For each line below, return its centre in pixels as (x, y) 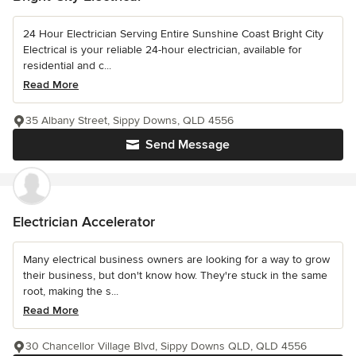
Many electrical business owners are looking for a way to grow (176, 259)
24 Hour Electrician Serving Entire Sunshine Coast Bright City (173, 34)
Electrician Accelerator (84, 222)
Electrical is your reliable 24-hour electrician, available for (163, 50)
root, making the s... (71, 291)
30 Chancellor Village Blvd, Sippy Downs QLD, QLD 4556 (166, 346)
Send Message (188, 145)
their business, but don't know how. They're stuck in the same (175, 275)
